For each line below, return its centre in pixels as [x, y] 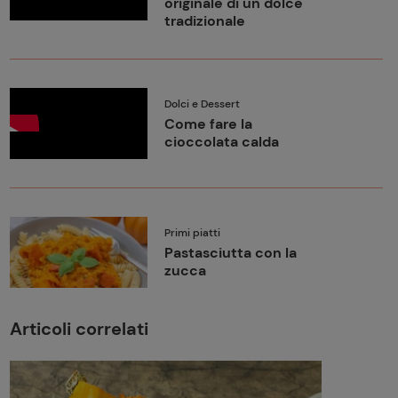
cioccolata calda [221, 142]
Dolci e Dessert [202, 104]
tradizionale [204, 21]
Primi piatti [192, 233]
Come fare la [208, 124]
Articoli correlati [79, 329]
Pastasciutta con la [230, 253]
